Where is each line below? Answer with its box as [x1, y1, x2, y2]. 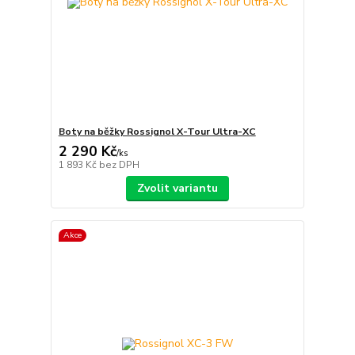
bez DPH [98, 158, 139, 171]
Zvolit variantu [136, 180, 218, 196]
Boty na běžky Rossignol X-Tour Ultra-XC [58, 124, 256, 138]
